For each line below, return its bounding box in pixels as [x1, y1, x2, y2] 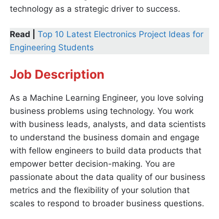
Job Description [10, 66, 105, 82]
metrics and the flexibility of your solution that [10, 185, 190, 195]
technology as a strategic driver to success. [10, 3, 180, 14]
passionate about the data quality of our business [10, 172, 205, 182]
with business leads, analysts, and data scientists [10, 119, 206, 129]
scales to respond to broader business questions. [10, 198, 207, 208]
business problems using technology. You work [10, 106, 194, 116]
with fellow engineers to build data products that [10, 145, 201, 155]
